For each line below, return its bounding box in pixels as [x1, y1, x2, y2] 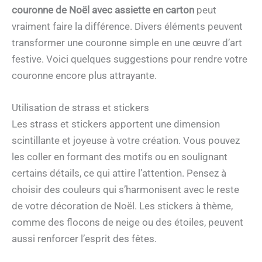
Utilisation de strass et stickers [12, 102, 149, 114]
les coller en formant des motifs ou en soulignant [12, 151, 227, 163]
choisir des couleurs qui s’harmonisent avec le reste [12, 184, 239, 196]
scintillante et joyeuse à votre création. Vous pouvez [12, 135, 240, 147]
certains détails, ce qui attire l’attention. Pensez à [12, 167, 226, 180]
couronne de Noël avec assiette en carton [12, 4, 194, 16]
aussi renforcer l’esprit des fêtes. [12, 233, 157, 245]
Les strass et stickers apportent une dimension [12, 118, 220, 130]
